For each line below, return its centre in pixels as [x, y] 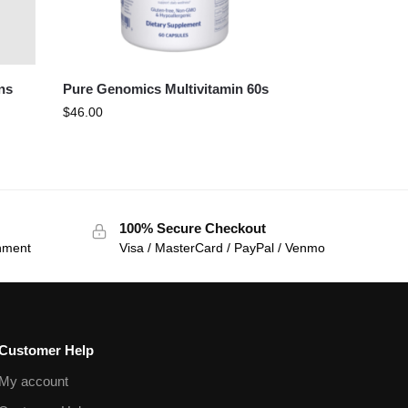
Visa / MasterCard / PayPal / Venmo [222, 248]
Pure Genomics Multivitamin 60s [166, 88]
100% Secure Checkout [192, 228]
